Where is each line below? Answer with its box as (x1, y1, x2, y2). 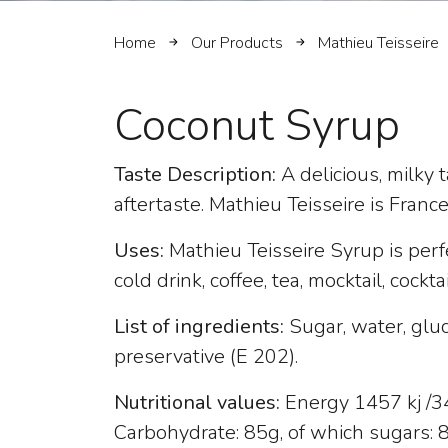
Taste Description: (114, 161, 281, 189)
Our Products (191, 31, 284, 54)
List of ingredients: (114, 313, 284, 341)
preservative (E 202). (114, 343, 298, 371)
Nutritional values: (114, 389, 280, 417)
